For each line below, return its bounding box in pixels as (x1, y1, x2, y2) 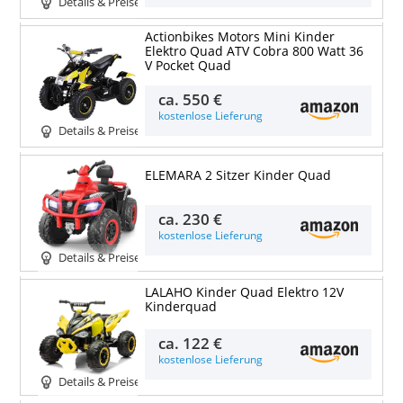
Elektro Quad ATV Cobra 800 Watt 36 (144, 43, 363, 60)
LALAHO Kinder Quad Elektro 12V (144, 284, 344, 301)
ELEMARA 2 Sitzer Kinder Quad (144, 167, 331, 184)
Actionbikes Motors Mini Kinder (144, 29, 335, 46)
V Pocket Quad (144, 58, 231, 75)
